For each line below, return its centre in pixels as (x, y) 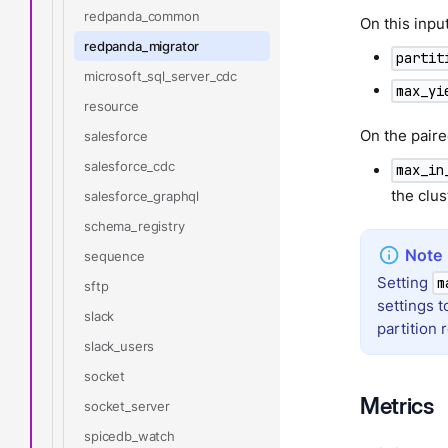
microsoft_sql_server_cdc (161, 75)
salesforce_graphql (142, 195)
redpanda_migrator (142, 45)
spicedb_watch (129, 435)
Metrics (397, 405)
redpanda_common (142, 15)
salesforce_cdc (129, 165)
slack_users (119, 345)
